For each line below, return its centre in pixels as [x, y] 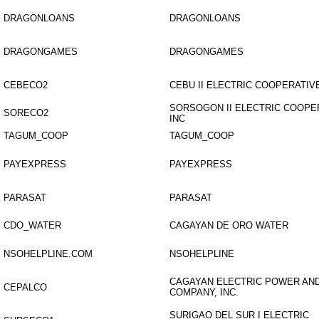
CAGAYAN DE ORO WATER [229, 225]
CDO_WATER [32, 225]
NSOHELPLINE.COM [48, 254]
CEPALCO [25, 287]
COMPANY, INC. [204, 292]
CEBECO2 [26, 85]
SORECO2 [26, 113]
